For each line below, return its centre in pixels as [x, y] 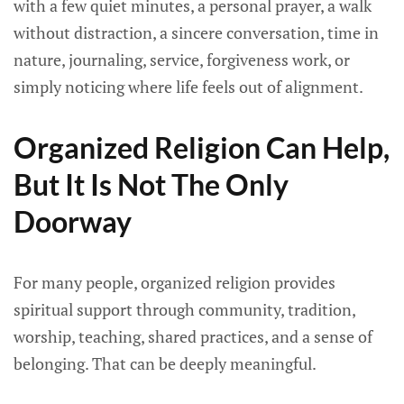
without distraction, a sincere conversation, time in [196, 32]
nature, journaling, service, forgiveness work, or [182, 60]
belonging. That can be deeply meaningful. [165, 363]
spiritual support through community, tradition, [184, 309]
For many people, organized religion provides [174, 282]
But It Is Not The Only [151, 184]
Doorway [73, 221]
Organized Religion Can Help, [202, 147]
